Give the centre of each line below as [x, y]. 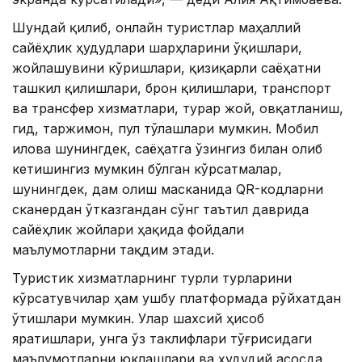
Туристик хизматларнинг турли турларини [152, 278]
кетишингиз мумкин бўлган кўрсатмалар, [147, 169]
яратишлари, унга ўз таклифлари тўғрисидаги [162, 339]
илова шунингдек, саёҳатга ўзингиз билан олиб [167, 149]
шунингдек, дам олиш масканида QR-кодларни [168, 189]
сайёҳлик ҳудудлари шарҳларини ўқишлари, [157, 48]
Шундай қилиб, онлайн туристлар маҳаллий [156, 28]
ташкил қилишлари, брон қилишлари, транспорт [172, 88]
